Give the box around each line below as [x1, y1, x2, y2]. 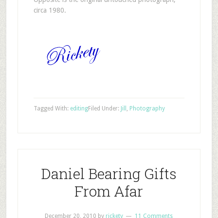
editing [70, 105, 88, 112]
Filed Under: [88, 105, 121, 112]
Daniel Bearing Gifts [41, 163, 177, 183]
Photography [129, 105, 165, 112]
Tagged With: [33, 105, 70, 112]
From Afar [74, 181, 144, 200]
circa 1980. [33, 6, 66, 14]
